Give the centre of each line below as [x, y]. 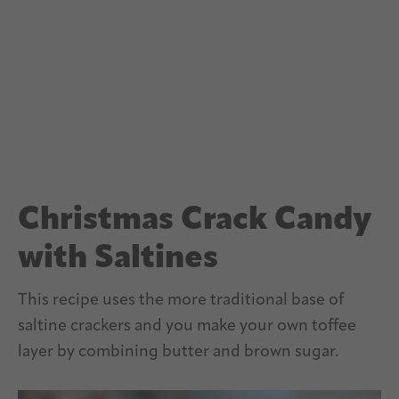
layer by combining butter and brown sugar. [178, 353]
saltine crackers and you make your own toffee [187, 327]
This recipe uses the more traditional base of [181, 301]
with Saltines [118, 260]
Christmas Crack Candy [195, 221]
